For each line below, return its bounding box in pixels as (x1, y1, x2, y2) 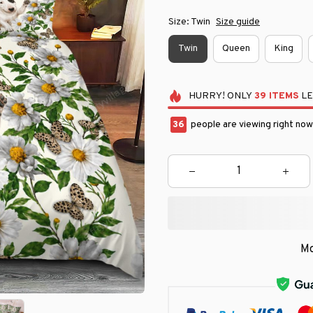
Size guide (216, 15, 260, 28)
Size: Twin (168, 15, 210, 28)
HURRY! (188, 89, 225, 102)
